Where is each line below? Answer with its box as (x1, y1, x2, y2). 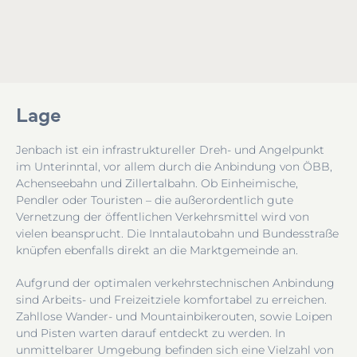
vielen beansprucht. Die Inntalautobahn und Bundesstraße (16, 226, 339, 241)
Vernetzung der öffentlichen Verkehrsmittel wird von (16, 209, 309, 224)
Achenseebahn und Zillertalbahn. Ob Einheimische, (16, 175, 298, 190)
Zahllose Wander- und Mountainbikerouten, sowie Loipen (16, 308, 332, 324)
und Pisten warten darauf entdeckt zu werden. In (16, 325, 285, 340)
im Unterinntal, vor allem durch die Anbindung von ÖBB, (16, 159, 332, 174)
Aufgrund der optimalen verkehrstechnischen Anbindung (16, 275, 335, 290)
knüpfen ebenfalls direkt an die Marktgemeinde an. (16, 242, 298, 257)
